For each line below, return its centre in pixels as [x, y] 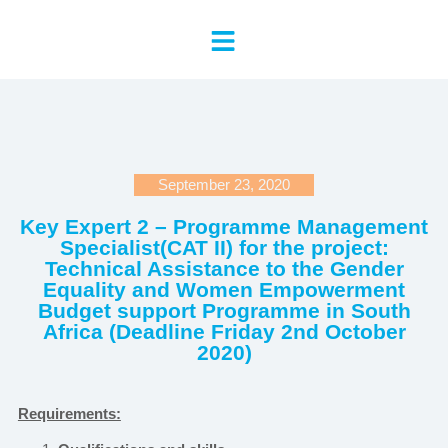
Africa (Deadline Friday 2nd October [224, 331]
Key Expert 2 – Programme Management [224, 226]
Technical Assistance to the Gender [224, 268]
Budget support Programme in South [224, 310]
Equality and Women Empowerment [224, 289]
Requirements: [69, 413]
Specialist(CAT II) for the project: [224, 247]
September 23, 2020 [224, 184]
